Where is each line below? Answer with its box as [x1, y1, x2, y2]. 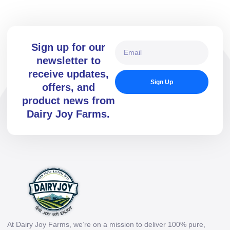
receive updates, [28, 68, 109, 80]
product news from [22, 95, 115, 107]
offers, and [42, 82, 95, 93]
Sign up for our [31, 42, 105, 53]
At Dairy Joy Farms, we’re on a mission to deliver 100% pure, [7, 220, 205, 229]
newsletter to [36, 55, 101, 67]
